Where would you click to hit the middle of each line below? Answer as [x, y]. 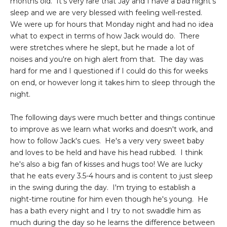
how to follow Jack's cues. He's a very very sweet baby [107, 141]
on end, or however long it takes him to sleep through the [113, 82]
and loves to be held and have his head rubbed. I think [106, 152]
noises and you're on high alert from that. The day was [107, 59]
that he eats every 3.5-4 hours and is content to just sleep [111, 176]
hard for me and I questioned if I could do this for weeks [109, 71]
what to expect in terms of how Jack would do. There [105, 36]
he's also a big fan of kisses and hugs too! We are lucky [106, 164]
